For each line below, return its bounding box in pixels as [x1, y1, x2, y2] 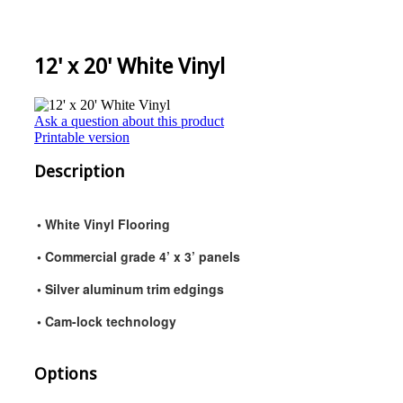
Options [34, 363, 97, 383]
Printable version [34, 129, 130, 145]
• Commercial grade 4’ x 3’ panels [37, 247, 240, 266]
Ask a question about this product [34, 112, 224, 129]
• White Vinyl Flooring [37, 215, 170, 234]
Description [34, 162, 125, 182]
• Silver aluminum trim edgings [37, 280, 224, 299]
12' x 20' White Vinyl [34, 53, 225, 79]
